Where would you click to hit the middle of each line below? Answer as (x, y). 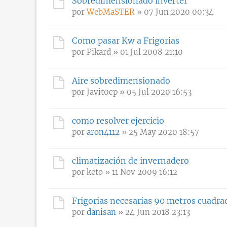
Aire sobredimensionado (121, 80)
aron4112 (103, 132)
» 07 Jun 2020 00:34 (174, 12)
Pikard (99, 52)
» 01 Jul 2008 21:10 (147, 52)
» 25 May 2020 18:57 (159, 132)
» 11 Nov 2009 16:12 (140, 172)
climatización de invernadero (130, 160)
